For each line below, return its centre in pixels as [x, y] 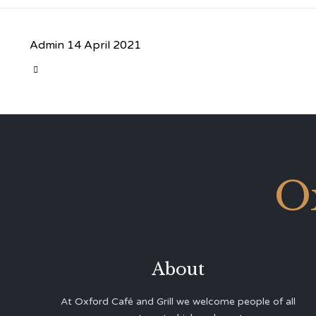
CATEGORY [59, 68]
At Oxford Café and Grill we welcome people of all [178, 302]
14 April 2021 [104, 45]
